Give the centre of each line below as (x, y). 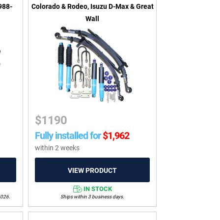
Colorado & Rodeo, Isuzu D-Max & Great (92, 7)
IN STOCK (97, 189)
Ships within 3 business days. (93, 196)
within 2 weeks (57, 148)
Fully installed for (68, 136)
